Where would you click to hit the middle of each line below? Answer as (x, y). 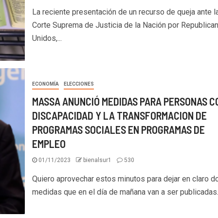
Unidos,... (47, 38)
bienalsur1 (98, 160)
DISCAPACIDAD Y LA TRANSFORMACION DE (119, 115)
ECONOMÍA (45, 84)
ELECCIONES (79, 84)
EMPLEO (49, 143)
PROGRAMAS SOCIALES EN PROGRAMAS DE (118, 129)
